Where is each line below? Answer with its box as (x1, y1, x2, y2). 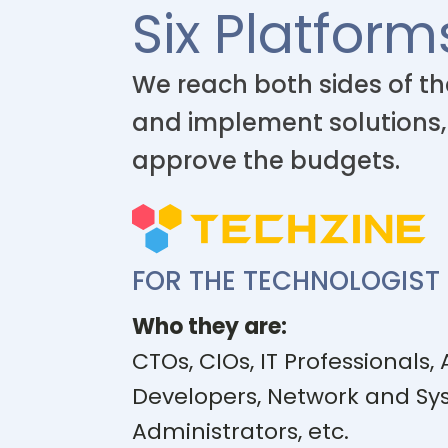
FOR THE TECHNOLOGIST (132, 263, 440, 299)
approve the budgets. (132, 144, 400, 177)
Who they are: (132, 311, 287, 342)
